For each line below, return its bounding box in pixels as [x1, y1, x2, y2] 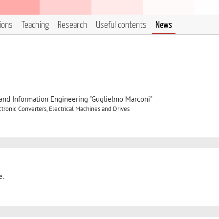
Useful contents [96, 21, 147, 30]
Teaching [22, 21, 49, 30]
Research [58, 21, 87, 30]
